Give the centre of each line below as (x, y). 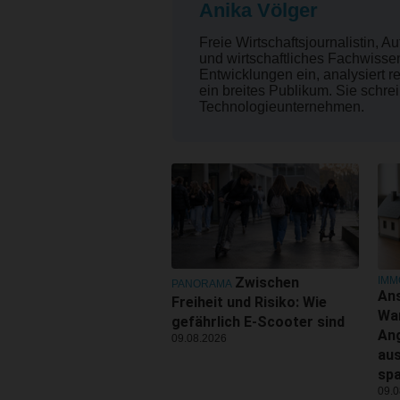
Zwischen (267, 282)
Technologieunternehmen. (282, 106)
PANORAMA (202, 283)
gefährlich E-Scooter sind (258, 321)
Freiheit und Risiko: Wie (249, 302)
